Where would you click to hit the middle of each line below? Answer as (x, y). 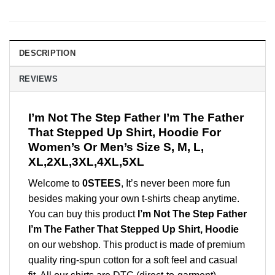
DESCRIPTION (47, 53)
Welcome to (55, 183)
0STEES (102, 183)
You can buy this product (83, 214)
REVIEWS (38, 79)
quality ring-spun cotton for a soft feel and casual (133, 260)
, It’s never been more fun (176, 183)
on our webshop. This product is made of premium (137, 244)
